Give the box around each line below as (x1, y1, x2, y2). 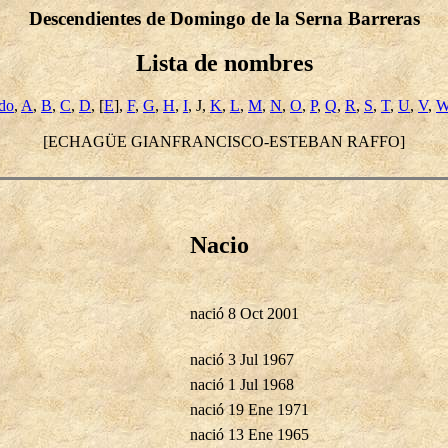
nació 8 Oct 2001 (190, 304, 299, 322)
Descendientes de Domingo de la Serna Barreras (28, 8, 420, 29)
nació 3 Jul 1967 (190, 350, 294, 368)
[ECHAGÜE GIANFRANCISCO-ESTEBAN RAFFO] (43, 132, 405, 150)
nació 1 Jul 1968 (190, 375, 294, 393)
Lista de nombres (135, 49, 313, 76)
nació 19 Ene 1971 (190, 400, 309, 418)
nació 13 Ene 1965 (190, 425, 309, 443)
